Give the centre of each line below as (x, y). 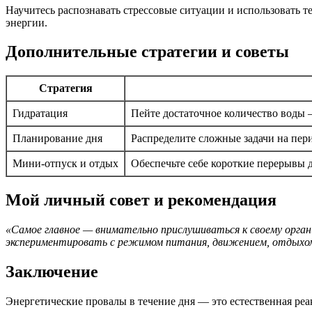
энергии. (26, 22)
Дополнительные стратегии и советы (147, 52)
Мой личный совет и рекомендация (141, 200)
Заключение (52, 272)
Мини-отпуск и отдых (65, 164)
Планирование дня (57, 139)
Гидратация (40, 114)
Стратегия (65, 88)
